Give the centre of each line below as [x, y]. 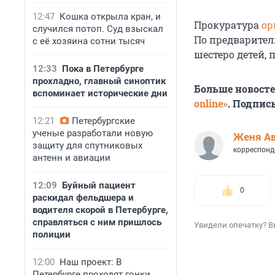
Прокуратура [228, 25]
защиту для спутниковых [87, 145]
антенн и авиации [72, 158]
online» [211, 104]
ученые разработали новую [93, 133]
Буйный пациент [99, 185]
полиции [52, 234]
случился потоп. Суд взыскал [98, 29]
